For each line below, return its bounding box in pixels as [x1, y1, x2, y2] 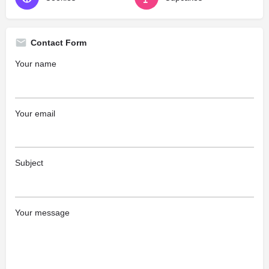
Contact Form [31, 38, 86, 47]
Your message [15, 207, 70, 217]
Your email [15, 108, 55, 118]
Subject [15, 158, 43, 168]
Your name [15, 59, 56, 68]
